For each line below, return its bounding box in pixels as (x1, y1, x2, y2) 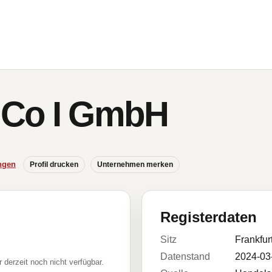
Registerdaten (160, 209, 257, 225)
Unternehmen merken (97, 160, 173, 169)
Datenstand (160, 251, 210, 262)
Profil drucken (30, 160, 78, 169)
